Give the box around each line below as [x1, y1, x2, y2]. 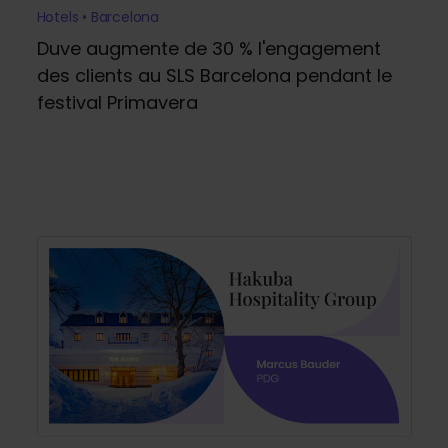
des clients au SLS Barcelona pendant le [36, 62, 392, 88]
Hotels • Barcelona [36, 6, 159, 27]
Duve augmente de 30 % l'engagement [36, 35, 381, 61]
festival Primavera [36, 89, 198, 115]
